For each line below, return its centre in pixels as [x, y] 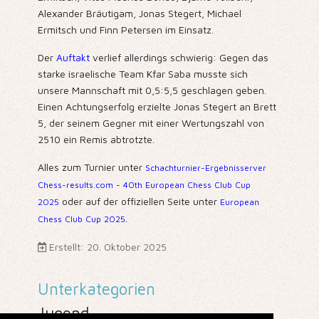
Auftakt [73, 58]
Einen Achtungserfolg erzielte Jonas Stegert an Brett [157, 107]
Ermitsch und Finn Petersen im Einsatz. [125, 30]
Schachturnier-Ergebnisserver [205, 168]
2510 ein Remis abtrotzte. [96, 140]
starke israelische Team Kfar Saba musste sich [142, 74]
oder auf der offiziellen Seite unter [139, 202]
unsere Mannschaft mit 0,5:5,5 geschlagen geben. [152, 90]
